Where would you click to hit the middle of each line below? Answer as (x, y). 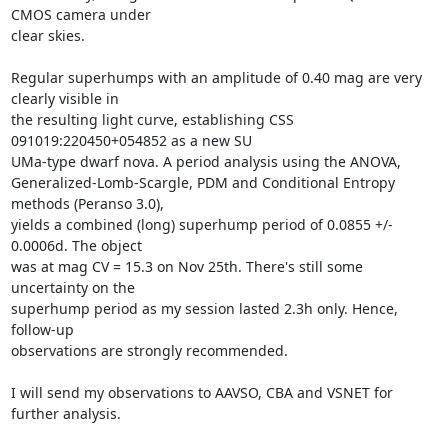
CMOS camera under (80, 14)
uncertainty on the (72, 287)
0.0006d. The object (76, 245)
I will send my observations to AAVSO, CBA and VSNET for (201, 392)
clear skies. (49, 35)
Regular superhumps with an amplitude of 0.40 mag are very (216, 77)
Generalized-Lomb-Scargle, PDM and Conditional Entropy (202, 182)
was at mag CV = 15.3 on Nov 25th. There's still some (186, 266)
